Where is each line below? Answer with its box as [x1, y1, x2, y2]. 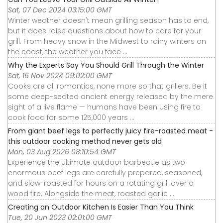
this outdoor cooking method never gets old [8, 136, 162, 146]
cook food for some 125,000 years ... [8, 112, 134, 122]
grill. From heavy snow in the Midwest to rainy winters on [8, 36, 206, 46]
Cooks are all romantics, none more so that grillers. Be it [8, 81, 207, 91]
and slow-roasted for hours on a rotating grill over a [8, 178, 194, 188]
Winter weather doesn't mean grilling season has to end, [8, 15, 209, 25]
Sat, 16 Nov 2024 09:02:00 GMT [8, 70, 112, 81]
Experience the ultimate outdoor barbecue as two [8, 157, 185, 167]
